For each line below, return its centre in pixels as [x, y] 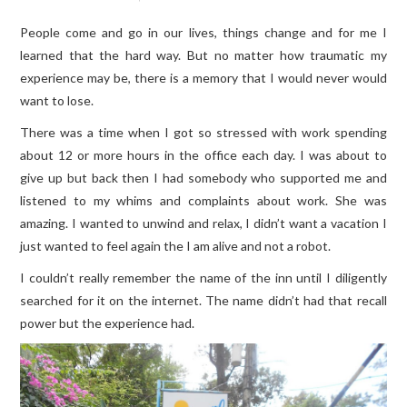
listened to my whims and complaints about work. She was [203, 201]
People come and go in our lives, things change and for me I [203, 33]
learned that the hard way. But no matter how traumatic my [203, 55]
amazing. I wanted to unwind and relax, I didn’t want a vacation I [203, 223]
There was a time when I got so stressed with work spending [203, 133]
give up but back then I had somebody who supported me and [203, 178]
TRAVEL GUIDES [88, 44]
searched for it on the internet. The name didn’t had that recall [203, 301]
